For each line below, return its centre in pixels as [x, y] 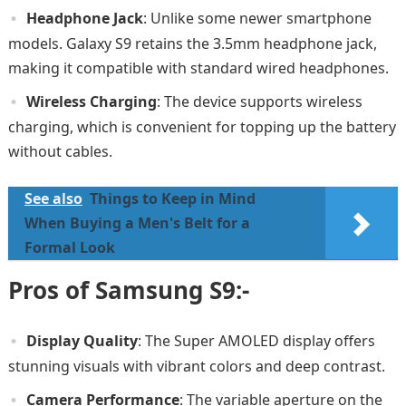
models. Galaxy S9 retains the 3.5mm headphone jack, [192, 43]
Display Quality [82, 340]
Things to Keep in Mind [172, 198]
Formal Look [69, 247]
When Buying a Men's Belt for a [137, 222]
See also [53, 198]
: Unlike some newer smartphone [257, 18]
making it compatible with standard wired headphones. [198, 68]
